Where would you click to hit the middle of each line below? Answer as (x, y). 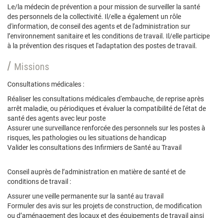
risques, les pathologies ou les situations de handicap (87, 138)
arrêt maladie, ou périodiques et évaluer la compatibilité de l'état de (107, 109)
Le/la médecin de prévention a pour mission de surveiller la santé (104, 7)
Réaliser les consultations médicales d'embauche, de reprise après (106, 99)
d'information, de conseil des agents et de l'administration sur (99, 26)
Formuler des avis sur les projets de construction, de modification (105, 206)
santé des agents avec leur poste (56, 118)
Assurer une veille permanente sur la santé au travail (85, 196)
